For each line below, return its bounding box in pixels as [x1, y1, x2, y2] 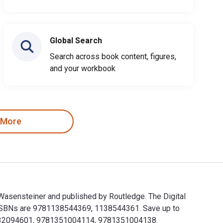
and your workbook [50, 63, 115, 73]
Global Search [50, 35, 102, 45]
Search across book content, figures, [50, 51, 176, 61]
